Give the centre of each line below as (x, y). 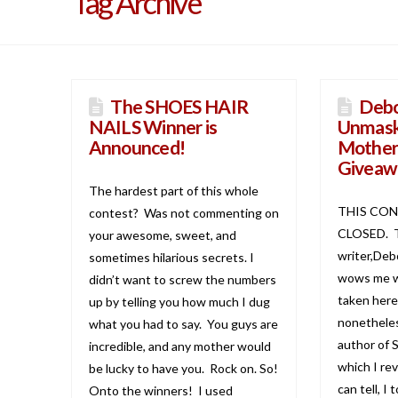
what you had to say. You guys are (183, 323)
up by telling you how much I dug (179, 301)
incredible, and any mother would (179, 346)
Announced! (137, 147)
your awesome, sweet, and (162, 235)
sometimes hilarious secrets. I (171, 257)
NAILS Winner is (153, 126)
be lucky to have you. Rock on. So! (183, 368)
